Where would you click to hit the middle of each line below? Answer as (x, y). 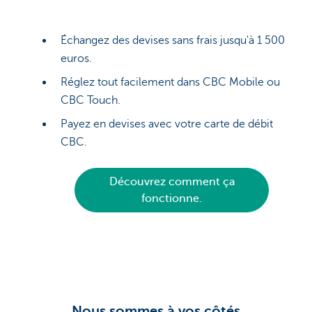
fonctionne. (172, 198)
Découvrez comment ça (172, 182)
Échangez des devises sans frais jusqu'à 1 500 (173, 40)
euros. (76, 58)
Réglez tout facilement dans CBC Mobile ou (170, 82)
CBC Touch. (91, 100)
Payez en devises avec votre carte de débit (167, 124)
